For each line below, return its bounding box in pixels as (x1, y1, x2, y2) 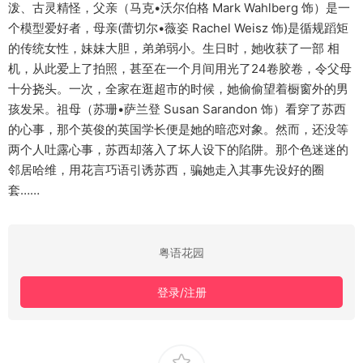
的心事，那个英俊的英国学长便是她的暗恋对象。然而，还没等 (8, 122, 348, 138)
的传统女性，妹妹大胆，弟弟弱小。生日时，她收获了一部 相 (8, 41, 340, 57)
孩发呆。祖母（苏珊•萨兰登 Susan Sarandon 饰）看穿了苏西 (8, 101, 346, 117)
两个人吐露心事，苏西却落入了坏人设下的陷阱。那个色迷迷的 (8, 142, 348, 158)
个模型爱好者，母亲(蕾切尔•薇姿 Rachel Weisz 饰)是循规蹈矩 (8, 20, 348, 36)
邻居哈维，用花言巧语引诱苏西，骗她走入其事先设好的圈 (8, 162, 324, 178)
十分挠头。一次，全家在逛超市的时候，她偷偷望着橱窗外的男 (8, 81, 348, 97)
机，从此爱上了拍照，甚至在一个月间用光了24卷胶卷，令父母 (8, 61, 352, 77)
